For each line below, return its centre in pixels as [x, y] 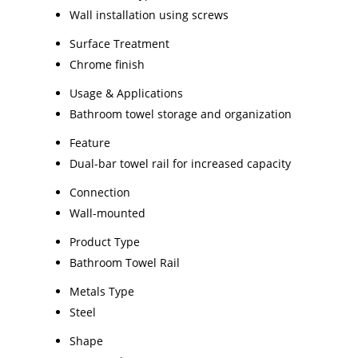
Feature [90, 143]
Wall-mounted [107, 213]
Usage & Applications [126, 93]
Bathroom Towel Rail [125, 263]
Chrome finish [107, 65]
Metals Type [102, 292]
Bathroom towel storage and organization [181, 114]
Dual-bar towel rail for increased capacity [180, 164]
